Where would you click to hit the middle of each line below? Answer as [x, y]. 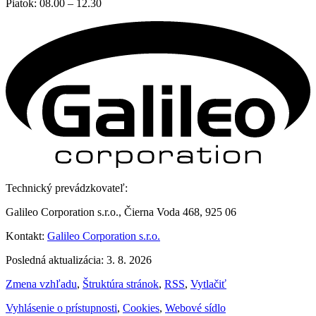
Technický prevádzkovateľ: [67, 188]
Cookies [141, 308]
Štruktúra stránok [121, 284]
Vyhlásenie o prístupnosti [61, 308]
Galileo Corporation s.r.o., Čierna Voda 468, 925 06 [121, 212]
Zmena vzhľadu [41, 284]
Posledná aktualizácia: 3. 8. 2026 [79, 260]
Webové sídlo [195, 308]
